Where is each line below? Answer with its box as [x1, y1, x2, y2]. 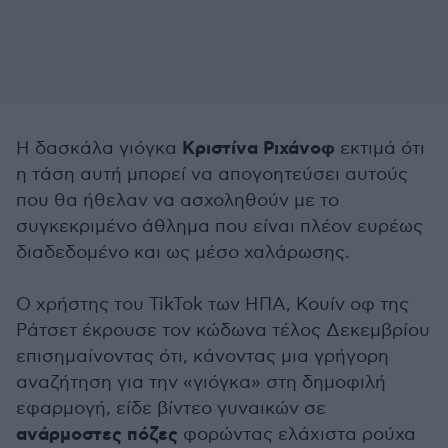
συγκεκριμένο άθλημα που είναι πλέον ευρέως [16, 215, 423, 237]
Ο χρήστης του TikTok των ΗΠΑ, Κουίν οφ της [16, 293, 409, 315]
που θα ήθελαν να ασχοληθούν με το [16, 189, 339, 211]
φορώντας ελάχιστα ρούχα [178, 423, 416, 445]
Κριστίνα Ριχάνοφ [182, 136, 335, 161]
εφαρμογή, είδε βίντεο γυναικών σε [16, 397, 326, 419]
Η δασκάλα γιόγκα [16, 137, 182, 159]
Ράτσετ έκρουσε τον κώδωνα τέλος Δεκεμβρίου [16, 319, 430, 341]
